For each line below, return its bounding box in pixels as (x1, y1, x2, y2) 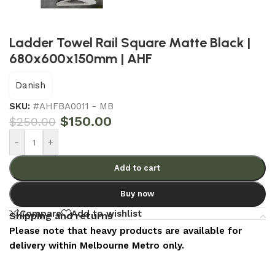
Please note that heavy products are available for (9, 225, 242, 237)
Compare (20, 207, 61, 219)
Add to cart (114, 163, 161, 172)
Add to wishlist (71, 207, 142, 219)
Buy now (120, 188, 155, 198)
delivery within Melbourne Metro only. (9, 240, 184, 252)
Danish (15, 79, 45, 91)
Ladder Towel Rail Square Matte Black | (9, 34, 250, 51)
